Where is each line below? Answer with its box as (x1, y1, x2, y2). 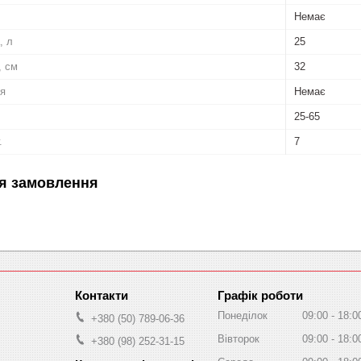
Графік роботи (218, 288, 303, 302)
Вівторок (218, 332, 259, 345)
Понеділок (218, 309, 268, 322)
